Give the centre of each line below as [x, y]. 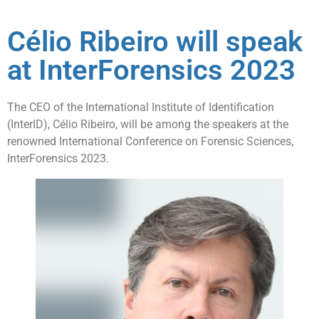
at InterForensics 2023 [151, 70]
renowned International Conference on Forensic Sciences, [150, 141]
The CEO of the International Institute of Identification [141, 107]
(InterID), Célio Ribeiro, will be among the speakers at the [148, 124]
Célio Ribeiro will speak [155, 41]
